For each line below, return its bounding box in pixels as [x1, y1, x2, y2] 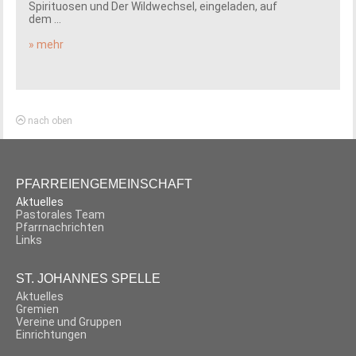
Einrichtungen [16, 328, 87, 342]
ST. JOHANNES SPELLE [16, 272, 161, 286]
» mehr [29, 38, 64, 52]
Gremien [16, 303, 60, 316]
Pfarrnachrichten [16, 221, 105, 234]
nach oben [25, 115, 73, 127]
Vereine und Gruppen [16, 315, 122, 329]
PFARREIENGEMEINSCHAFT [16, 177, 193, 192]
